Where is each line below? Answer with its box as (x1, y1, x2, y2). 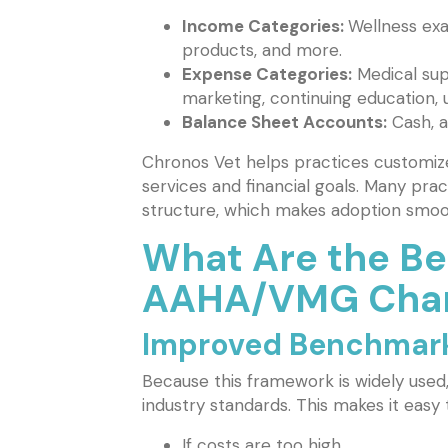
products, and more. (182, 39, 342, 62)
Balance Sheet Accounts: (182, 111, 387, 134)
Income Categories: (182, 15, 348, 38)
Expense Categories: (182, 63, 352, 86)
